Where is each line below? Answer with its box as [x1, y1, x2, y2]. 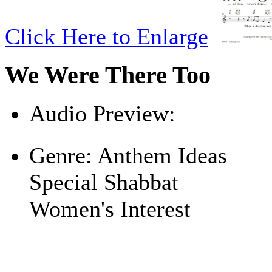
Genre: [29, 143, 92, 169]
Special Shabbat [29, 169, 178, 195]
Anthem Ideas [92, 143, 227, 169]
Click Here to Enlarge [5, 24, 208, 49]
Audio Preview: [29, 101, 175, 127]
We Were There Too [5, 61, 211, 89]
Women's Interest [29, 196, 191, 222]
